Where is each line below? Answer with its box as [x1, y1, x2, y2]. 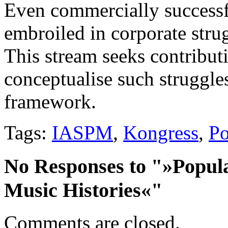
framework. [4, 90, 96, 112]
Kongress [123, 121, 198, 144]
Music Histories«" [4, 178, 162, 202]
